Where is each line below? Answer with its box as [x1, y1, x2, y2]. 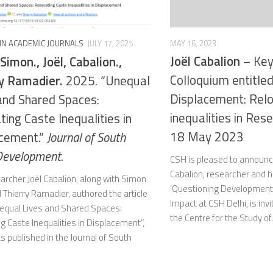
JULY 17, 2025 [87, 37, 133, 49]
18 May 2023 [170, 127, 244, 147]
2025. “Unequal [63, 71, 150, 90]
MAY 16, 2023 [170, 37, 216, 49]
